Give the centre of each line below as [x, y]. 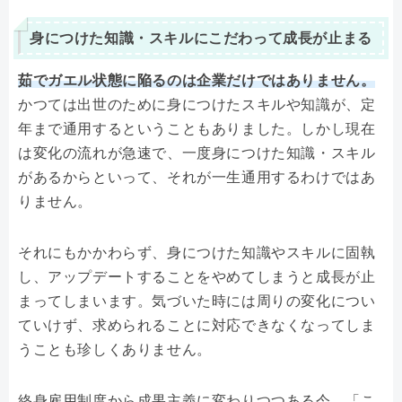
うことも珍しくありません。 [115, 350]
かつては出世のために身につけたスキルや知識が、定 [197, 105]
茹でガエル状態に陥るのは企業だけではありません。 [197, 81]
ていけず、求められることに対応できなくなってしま [197, 326]
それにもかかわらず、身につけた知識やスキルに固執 [197, 253]
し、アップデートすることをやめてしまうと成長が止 [197, 277]
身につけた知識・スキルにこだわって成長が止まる [201, 39]
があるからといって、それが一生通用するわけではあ [197, 178]
